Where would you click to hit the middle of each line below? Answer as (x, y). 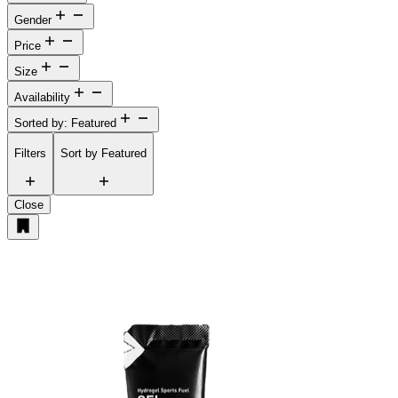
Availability (42, 97)
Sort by (81, 154)
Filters (30, 154)
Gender (33, 20)
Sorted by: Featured (65, 123)
